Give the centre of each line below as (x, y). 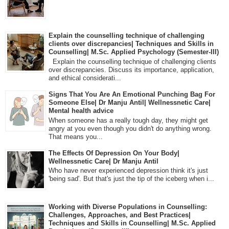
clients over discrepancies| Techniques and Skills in (131, 44)
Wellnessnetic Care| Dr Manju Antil (104, 161)
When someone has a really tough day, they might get (128, 120)
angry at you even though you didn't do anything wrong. (130, 128)
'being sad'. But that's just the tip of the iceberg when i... (131, 179)
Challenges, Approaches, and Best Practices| (120, 215)
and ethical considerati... (85, 78)
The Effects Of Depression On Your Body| (114, 153)
